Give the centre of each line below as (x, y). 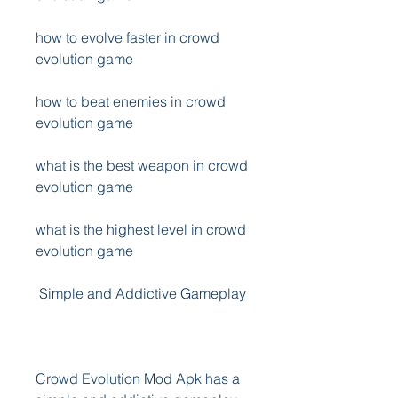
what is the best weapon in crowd (142, 165)
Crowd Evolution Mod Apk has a (138, 378)
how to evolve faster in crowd (127, 37)
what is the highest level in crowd (141, 229)
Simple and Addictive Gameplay (143, 293)
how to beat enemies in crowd (131, 101)
